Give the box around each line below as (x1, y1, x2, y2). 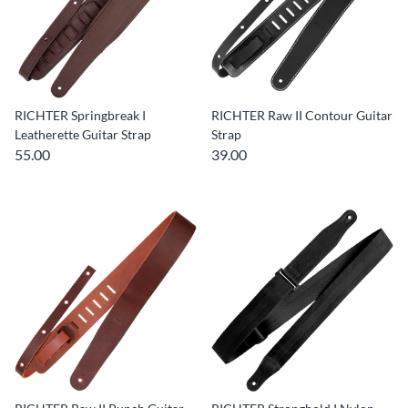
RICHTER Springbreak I (15, 107, 146, 123)
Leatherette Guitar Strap (15, 127, 151, 142)
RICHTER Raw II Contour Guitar (211, 107, 393, 123)
